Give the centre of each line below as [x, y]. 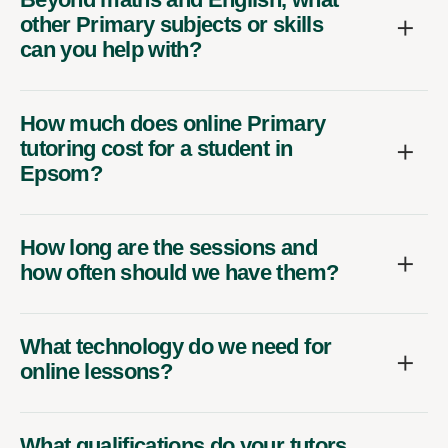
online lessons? [96, 371]
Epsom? [61, 173]
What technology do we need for [176, 346]
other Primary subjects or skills [171, 24]
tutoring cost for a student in [156, 148]
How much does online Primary [173, 123]
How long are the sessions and [168, 247]
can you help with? [111, 49]
